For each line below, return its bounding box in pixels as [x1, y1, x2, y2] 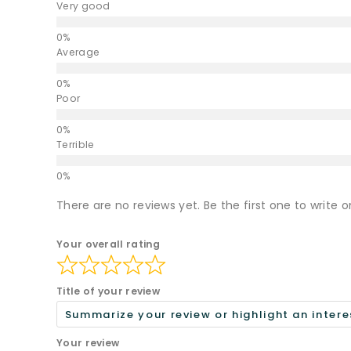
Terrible [56, 138, 95, 152]
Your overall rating [56, 237, 161, 251]
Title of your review [56, 284, 160, 299]
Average [56, 45, 100, 60]
